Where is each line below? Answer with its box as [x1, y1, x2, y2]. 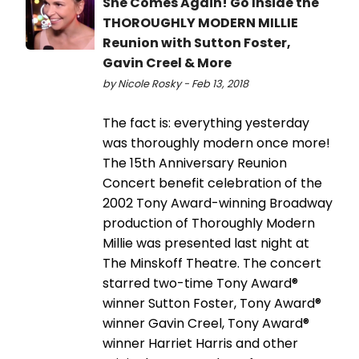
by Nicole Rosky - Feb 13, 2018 [103, 77, 248, 91]
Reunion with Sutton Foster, [103, 34, 291, 53]
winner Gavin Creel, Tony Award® [103, 314, 309, 333]
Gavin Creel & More [103, 54, 232, 73]
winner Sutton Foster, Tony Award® [103, 294, 321, 313]
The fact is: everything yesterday [103, 114, 309, 133]
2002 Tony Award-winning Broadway [103, 194, 333, 213]
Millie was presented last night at [103, 234, 309, 253]
